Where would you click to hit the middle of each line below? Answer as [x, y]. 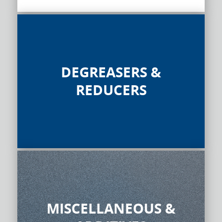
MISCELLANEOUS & [111, 208]
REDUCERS [111, 90]
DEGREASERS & [111, 72]
